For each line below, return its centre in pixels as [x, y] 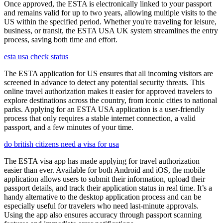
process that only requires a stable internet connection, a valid [100, 118]
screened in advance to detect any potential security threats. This [104, 82]
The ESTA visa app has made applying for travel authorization [102, 161]
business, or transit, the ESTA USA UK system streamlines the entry [111, 30]
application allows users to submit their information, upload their [105, 179]
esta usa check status [36, 56]
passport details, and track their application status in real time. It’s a [108, 188]
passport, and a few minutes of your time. [69, 127]
